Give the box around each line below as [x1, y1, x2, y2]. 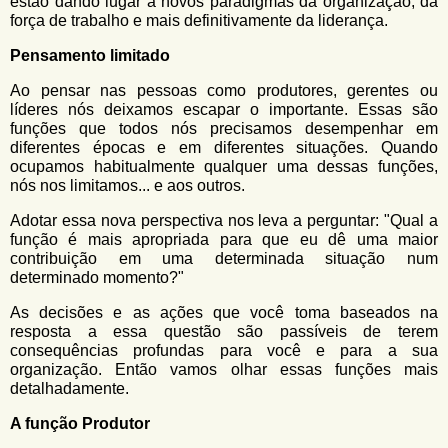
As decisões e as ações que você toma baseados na [10, 304, 438, 321]
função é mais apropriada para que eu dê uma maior [10, 231, 438, 248]
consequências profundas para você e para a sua [10, 342, 438, 359]
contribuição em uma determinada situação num [10, 250, 438, 267]
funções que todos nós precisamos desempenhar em [10, 120, 438, 137]
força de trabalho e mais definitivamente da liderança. [10, 12, 388, 29]
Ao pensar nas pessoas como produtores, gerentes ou [10, 82, 438, 99]
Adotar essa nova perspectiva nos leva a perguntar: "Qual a [10, 212, 438, 229]
